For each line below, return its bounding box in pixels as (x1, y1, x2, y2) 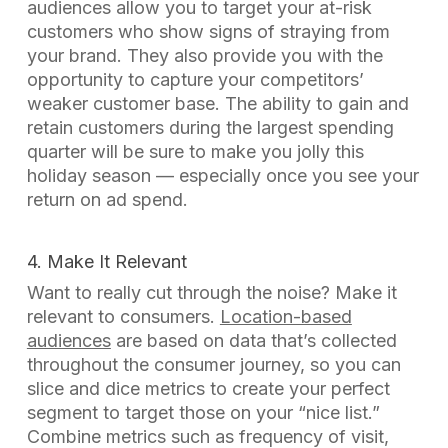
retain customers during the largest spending (26, 117, 394, 138)
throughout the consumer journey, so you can (26, 354, 401, 375)
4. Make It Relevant (26, 251, 187, 272)
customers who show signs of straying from (26, 21, 390, 42)
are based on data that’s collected (110, 330, 397, 351)
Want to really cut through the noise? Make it (26, 282, 397, 303)
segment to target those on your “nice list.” (26, 402, 380, 423)
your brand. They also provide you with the (26, 45, 383, 66)
